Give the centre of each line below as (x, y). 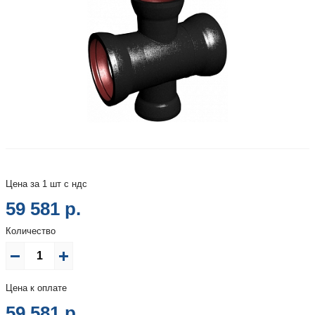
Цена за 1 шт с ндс (46, 184)
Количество (31, 231)
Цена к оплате (36, 288)
